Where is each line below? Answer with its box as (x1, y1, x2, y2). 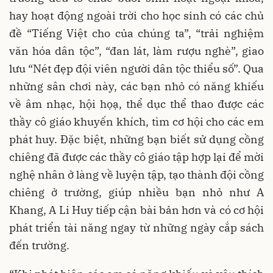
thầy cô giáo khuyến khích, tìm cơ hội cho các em (9, 115, 264, 129)
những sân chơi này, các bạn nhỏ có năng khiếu (9, 79, 264, 94)
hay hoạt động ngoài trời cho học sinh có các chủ (9, 9, 264, 23)
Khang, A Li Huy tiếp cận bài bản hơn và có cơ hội (9, 203, 264, 218)
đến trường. (9, 238, 69, 253)
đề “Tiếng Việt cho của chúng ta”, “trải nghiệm (9, 26, 264, 41)
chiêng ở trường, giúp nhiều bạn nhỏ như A (9, 185, 264, 200)
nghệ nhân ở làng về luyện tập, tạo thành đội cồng (9, 168, 264, 182)
